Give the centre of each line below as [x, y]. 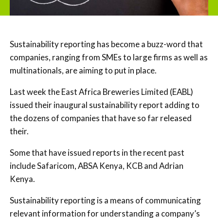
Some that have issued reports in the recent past [97, 152]
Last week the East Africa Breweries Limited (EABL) [101, 91]
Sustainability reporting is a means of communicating [105, 200]
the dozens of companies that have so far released [101, 118]
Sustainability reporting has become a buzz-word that [106, 44]
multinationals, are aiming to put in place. [83, 70]
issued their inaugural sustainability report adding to [105, 105]
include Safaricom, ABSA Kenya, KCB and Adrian [97, 165]
